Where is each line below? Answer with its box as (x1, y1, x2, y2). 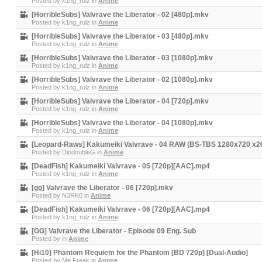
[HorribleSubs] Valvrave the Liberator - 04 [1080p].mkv (32, 119, 213, 127)
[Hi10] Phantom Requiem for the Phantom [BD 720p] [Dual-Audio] (32, 249, 248, 257)
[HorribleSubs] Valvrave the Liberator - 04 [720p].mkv (32, 97, 209, 105)
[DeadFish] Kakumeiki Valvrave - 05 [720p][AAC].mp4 (32, 162, 210, 170)
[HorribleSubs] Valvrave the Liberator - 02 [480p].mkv (32, 11, 209, 19)
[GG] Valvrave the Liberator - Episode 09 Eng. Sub (32, 227, 196, 235)
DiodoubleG (62, 149, 95, 156)
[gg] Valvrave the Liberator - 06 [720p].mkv (32, 184, 173, 192)
